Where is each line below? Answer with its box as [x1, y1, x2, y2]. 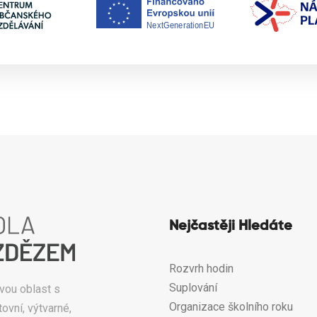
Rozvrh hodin [168, 261, 234, 275]
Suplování [168, 280, 217, 294]
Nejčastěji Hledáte [168, 219, 292, 234]
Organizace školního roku [168, 299, 293, 313]
